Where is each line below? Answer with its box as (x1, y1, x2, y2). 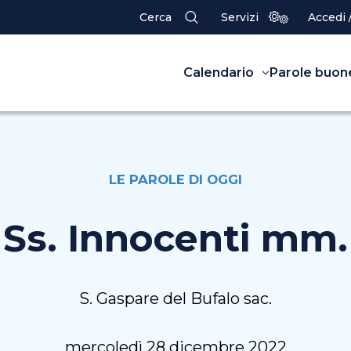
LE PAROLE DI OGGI (109, 172, 242, 188)
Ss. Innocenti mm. (3, 215, 348, 262)
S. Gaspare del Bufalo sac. (79, 289, 272, 309)
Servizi (221, 10, 259, 24)
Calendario (183, 65, 254, 81)
